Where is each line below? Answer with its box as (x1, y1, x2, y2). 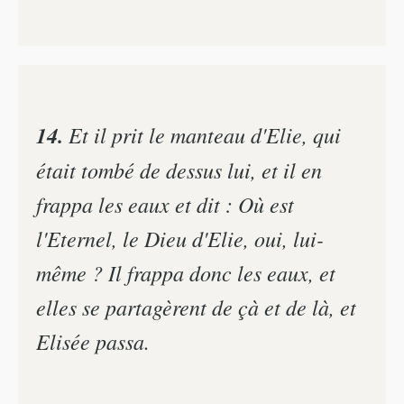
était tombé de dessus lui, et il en (36, 155, 322, 185)
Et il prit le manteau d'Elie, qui (63, 120, 341, 150)
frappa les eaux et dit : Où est (36, 189, 294, 219)
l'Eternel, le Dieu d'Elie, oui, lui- (36, 224, 324, 253)
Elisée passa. (36, 326, 150, 356)
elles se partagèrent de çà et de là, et (36, 292, 356, 322)
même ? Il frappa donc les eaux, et (36, 258, 335, 288)
